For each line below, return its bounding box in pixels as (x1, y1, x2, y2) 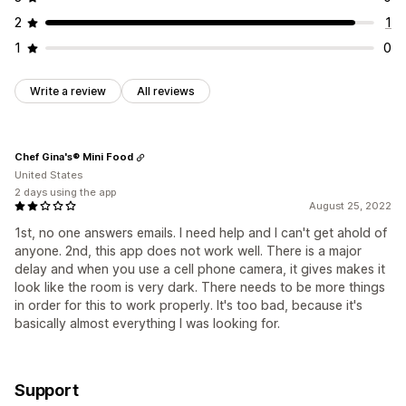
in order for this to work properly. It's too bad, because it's (14, 296, 362, 313)
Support (14, 380, 79, 400)
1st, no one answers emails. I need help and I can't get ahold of (14, 224, 387, 240)
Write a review (30, 83, 106, 98)
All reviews (137, 83, 195, 98)
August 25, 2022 (309, 198, 391, 212)
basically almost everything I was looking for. (14, 314, 280, 331)
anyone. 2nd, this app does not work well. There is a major (14, 242, 362, 258)
